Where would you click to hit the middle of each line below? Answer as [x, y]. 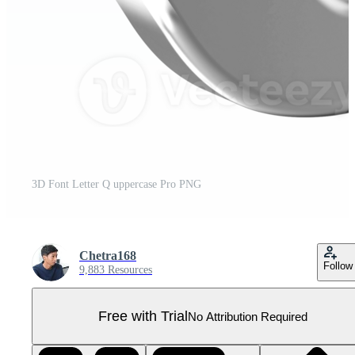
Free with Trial [143, 316]
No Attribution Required [248, 316]
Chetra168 [108, 256]
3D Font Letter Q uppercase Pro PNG [116, 184]
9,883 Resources [116, 270]
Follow [338, 266]
